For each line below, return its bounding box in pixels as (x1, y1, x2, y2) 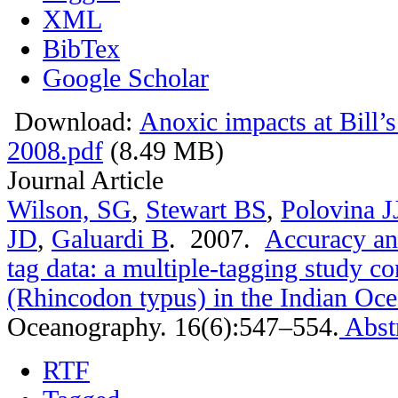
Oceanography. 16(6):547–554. (7, 312, 339, 341)
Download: (7, 107, 139, 136)
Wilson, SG (7, 195, 131, 224)
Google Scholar (43, 63, 209, 92)
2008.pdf (7, 136, 103, 165)
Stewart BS (146, 195, 267, 224)
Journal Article (7, 165, 163, 195)
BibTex (43, 34, 120, 63)
